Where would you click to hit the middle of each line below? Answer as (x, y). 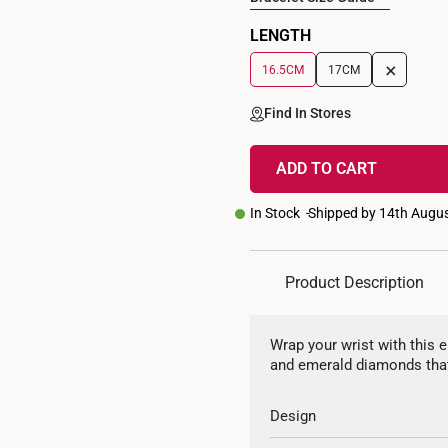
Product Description (355, 282)
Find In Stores (308, 113)
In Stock (275, 213)
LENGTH (281, 35)
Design (293, 416)
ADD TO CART (327, 168)
